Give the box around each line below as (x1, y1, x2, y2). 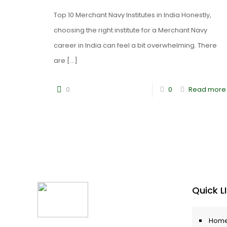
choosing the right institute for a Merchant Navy (53, 25, 207, 35)
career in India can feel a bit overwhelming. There (53, 41, 217, 50)
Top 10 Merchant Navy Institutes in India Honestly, (53, 10, 211, 20)
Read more (188, 85, 226, 94)
